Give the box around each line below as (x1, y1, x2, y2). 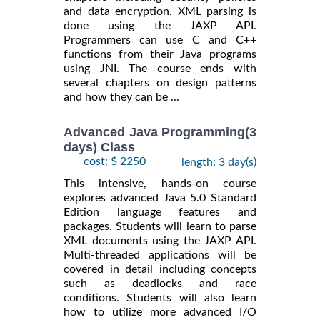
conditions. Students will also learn (64, 292, 256, 304)
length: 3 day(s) (181, 156, 256, 169)
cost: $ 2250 (84, 156, 146, 168)
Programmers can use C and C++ (64, 34, 256, 46)
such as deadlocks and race (64, 278, 256, 290)
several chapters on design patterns (64, 76, 256, 89)
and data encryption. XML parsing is (64, 5, 256, 17)
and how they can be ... (64, 91, 179, 103)
